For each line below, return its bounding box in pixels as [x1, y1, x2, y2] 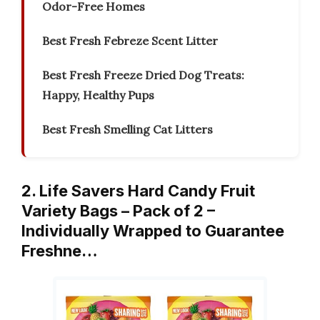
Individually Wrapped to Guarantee [21, 221, 284, 241]
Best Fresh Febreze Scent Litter [42, 34, 218, 49]
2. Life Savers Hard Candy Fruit [21, 181, 255, 201]
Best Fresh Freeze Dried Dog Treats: [42, 68, 244, 83]
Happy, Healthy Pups [42, 88, 154, 103]
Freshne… [21, 241, 98, 261]
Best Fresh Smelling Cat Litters [42, 122, 213, 137]
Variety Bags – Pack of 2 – [21, 201, 215, 221]
